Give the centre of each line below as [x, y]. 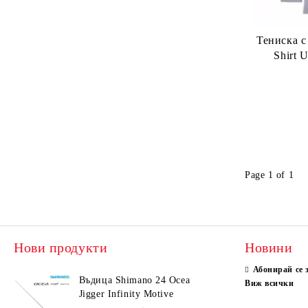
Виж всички [269, 283]
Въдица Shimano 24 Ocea [134, 280]
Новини [269, 247]
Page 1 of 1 [269, 175]
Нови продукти [61, 247]
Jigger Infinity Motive [126, 294]
